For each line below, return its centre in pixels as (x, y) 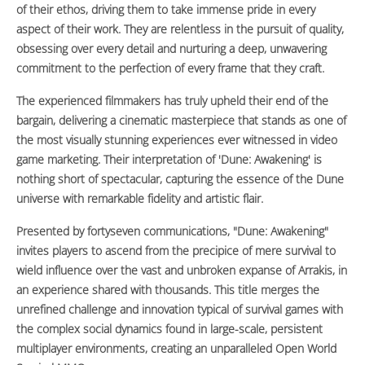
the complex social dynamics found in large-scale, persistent (169, 329)
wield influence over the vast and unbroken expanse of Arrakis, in (182, 270)
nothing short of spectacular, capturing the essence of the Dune (180, 179)
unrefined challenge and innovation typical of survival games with (180, 310)
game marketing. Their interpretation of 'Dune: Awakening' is (169, 160)
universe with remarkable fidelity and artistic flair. (140, 199)
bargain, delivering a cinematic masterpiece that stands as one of (181, 121)
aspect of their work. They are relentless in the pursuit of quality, (180, 29)
